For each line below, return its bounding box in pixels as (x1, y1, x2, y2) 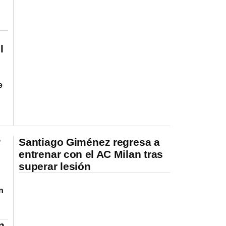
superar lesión (19, 160, 91, 172)
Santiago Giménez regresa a (19, 136, 160, 148)
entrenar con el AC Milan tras (19, 148, 163, 160)
